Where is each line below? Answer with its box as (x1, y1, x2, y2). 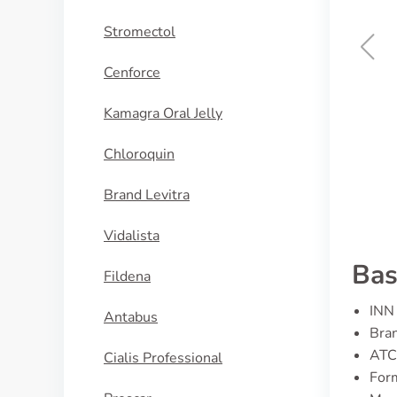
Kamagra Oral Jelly (104, 104, 222, 123)
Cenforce (104, 63, 160, 82)
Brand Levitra (104, 185, 190, 205)
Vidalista (104, 226, 160, 245)
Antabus (104, 307, 158, 327)
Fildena (104, 267, 151, 286)
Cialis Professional (104, 348, 222, 368)
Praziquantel (178, 78, 275, 100)
